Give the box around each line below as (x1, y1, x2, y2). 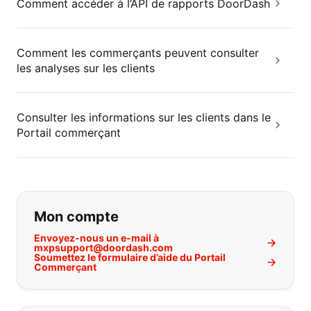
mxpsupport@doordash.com (34, 242, 173, 253)
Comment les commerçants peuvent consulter (17, 46, 259, 60)
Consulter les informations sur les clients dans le (17, 110, 271, 124)
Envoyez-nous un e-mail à (34, 232, 159, 244)
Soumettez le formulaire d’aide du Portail (34, 251, 226, 263)
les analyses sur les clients (17, 61, 155, 75)
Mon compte (34, 208, 119, 225)
